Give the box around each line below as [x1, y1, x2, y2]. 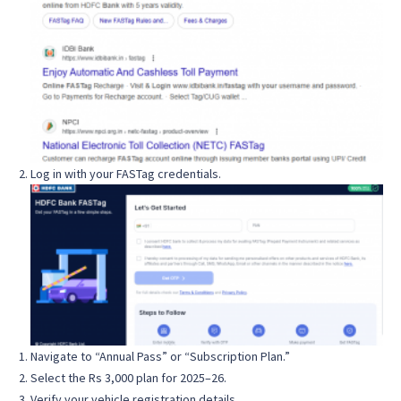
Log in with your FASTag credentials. [30, 166, 221, 183]
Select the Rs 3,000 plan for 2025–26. [30, 370, 226, 387]
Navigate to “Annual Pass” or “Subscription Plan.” [30, 348, 290, 365]
